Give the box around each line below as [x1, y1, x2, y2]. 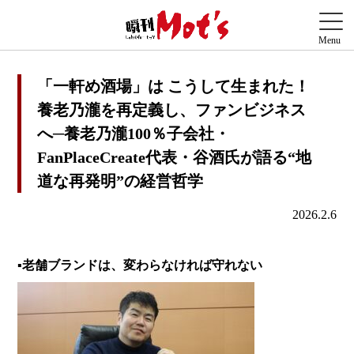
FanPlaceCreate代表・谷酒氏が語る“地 [37, 149, 312, 167]
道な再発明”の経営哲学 [37, 172, 204, 190]
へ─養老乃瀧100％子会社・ [37, 125, 231, 143]
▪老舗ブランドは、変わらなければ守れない [17, 258, 263, 273]
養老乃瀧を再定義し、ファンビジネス [37, 101, 307, 119]
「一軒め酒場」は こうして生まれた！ [37, 77, 311, 96]
